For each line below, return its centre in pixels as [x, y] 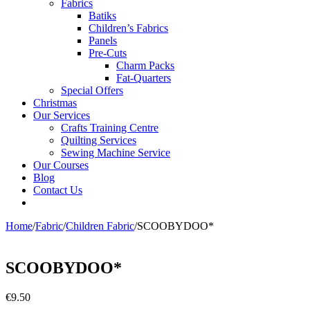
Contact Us [58, 190]
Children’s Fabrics [128, 28]
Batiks [102, 16]
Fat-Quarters [144, 78]
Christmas [55, 103]
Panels [103, 40]
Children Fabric [100, 226]
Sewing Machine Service [116, 153]
